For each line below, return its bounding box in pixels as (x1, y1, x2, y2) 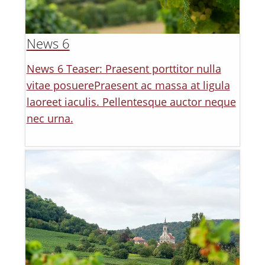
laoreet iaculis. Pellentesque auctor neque (26, 95, 236, 109)
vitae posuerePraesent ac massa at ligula (26, 78, 230, 93)
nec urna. (26, 111, 73, 126)
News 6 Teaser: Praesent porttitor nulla (26, 62, 221, 76)
